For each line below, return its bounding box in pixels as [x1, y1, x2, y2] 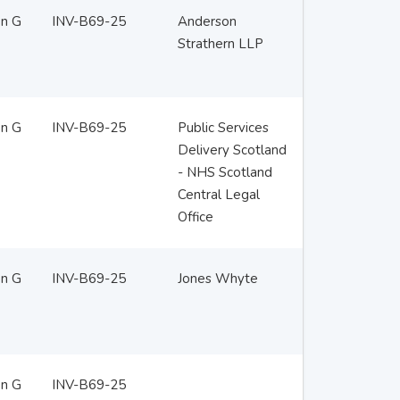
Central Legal [177, 186, 260, 204]
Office [177, 208, 213, 226]
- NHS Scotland [177, 163, 272, 181]
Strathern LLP [177, 35, 263, 53]
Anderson [177, 12, 237, 30]
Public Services [177, 119, 269, 137]
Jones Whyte [177, 270, 258, 287]
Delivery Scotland [177, 141, 287, 159]
